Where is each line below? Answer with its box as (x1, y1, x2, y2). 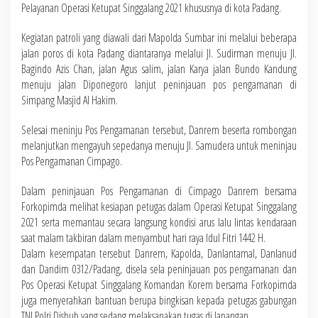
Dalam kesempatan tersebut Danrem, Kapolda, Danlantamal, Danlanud (21, 246, 297, 261)
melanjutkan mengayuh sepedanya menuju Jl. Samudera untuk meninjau (21, 138, 297, 153)
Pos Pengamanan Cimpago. (21, 153, 122, 169)
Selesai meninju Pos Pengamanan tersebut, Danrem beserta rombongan (21, 122, 297, 138)
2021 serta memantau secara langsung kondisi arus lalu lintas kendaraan (21, 214, 297, 230)
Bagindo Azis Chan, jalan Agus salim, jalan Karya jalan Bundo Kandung (21, 61, 297, 77)
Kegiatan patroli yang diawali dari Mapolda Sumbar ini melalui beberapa (21, 30, 297, 45)
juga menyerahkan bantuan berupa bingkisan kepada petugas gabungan (21, 292, 297, 308)
